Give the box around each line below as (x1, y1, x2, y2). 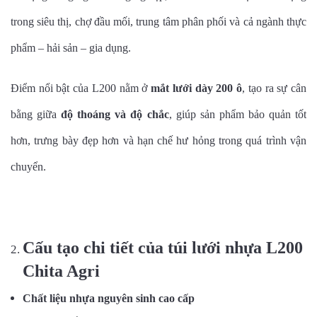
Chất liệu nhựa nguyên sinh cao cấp (23, 292, 195, 304)
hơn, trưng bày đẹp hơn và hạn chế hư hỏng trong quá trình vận (11, 134, 306, 146)
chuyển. (11, 161, 46, 173)
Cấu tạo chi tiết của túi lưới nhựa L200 (23, 238, 303, 257)
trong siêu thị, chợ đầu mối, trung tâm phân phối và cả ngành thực (11, 16, 306, 28)
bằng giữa (11, 108, 62, 120)
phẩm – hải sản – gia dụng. (11, 42, 131, 54)
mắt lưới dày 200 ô (151, 82, 243, 94)
